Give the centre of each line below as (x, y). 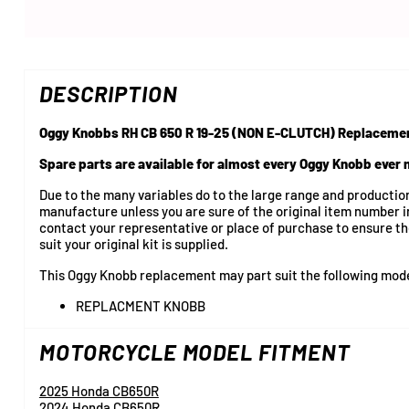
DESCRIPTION (108, 93)
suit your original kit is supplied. (133, 243)
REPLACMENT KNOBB (140, 305)
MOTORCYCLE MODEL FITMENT (195, 351)
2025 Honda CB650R (99, 390)
